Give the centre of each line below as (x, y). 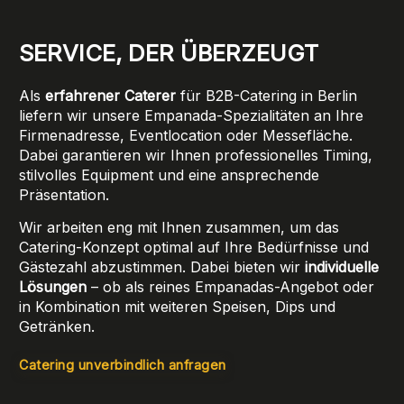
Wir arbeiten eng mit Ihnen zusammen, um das (179, 227)
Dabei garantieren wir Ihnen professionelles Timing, (196, 155)
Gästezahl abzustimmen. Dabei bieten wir (160, 266)
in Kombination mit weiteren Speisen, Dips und (177, 306)
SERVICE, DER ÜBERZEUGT (169, 52)
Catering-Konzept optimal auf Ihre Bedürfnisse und (194, 247)
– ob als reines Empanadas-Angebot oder (230, 286)
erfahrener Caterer (110, 95)
